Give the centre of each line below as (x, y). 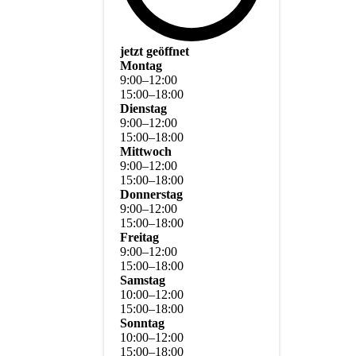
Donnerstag (151, 195)
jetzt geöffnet (155, 52)
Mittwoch (146, 152)
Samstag (143, 281)
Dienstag (143, 109)
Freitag (139, 238)
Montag (141, 66)
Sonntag (142, 323)
